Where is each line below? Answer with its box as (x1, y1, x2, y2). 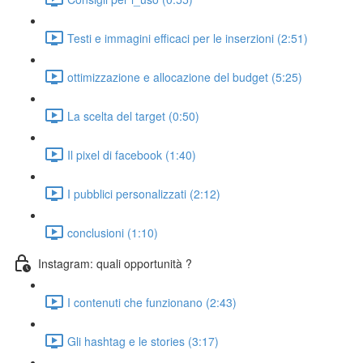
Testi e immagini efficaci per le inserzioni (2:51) (67, 29, 308, 46)
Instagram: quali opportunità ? (38, 254, 192, 271)
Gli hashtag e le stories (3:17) (67, 332, 219, 349)
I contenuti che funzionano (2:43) (67, 293, 237, 310)
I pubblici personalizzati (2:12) (67, 185, 220, 202)
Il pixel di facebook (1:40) (67, 146, 196, 163)
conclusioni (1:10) (67, 224, 158, 241)
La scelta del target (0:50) (67, 107, 199, 124)
